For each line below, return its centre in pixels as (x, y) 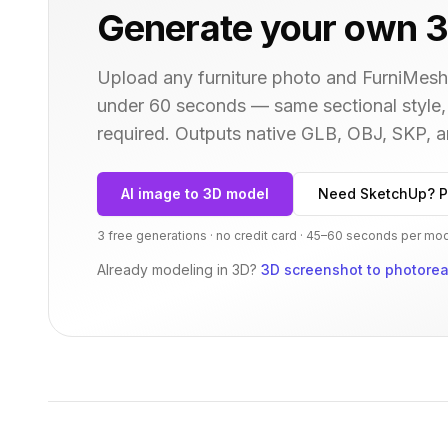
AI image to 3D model (195, 193)
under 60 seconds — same (207, 105)
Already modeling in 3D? (177, 269)
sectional (360, 105)
